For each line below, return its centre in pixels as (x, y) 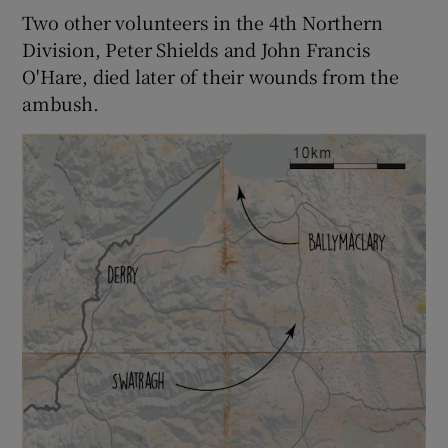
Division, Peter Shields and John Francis (196, 49)
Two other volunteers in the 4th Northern (202, 22)
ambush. (61, 103)
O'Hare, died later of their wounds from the (210, 76)
